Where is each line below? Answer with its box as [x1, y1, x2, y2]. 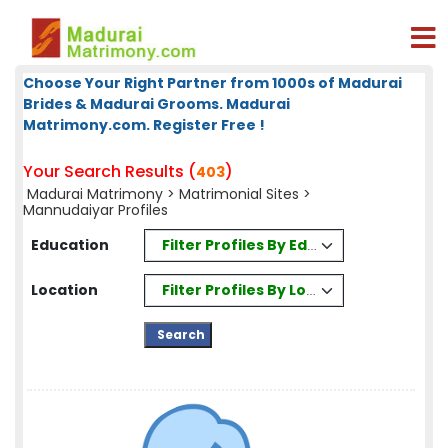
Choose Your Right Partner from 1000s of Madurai [23, 73, 402, 93]
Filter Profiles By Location [162, 279, 356, 300]
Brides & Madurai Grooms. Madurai [23, 94, 290, 114]
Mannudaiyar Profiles [23, 200, 168, 220]
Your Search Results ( [23, 160, 196, 183]
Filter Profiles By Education [161, 234, 367, 255]
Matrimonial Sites [179, 184, 299, 204]
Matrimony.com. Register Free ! [23, 115, 265, 135]
